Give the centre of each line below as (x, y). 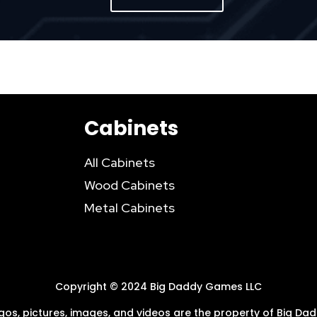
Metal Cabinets (130, 208)
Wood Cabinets (130, 185)
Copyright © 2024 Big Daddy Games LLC (158, 287)
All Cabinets (120, 163)
